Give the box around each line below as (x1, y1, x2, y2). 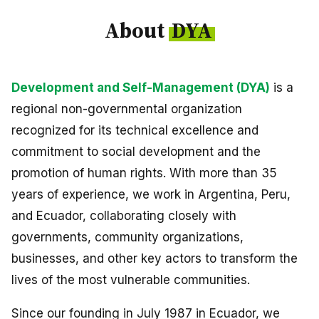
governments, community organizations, (11, 230, 244, 244)
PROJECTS (23, 56, 81, 69)
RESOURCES (23, 177, 88, 190)
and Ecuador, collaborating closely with (11, 209, 236, 223)
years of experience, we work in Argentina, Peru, (11, 187, 291, 202)
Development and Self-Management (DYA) (11, 80, 270, 95)
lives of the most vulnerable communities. (11, 273, 250, 287)
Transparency (40, 297, 109, 309)
